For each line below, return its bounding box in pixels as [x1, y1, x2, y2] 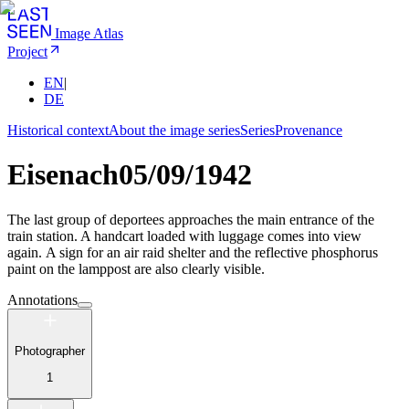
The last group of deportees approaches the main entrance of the [7, 211, 374, 227]
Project [7, 44, 47, 59]
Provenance [275, 122, 342, 138]
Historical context [7, 122, 109, 138]
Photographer [15, 344, 85, 359]
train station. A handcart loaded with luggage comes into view [7, 227, 362, 244]
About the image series [109, 122, 240, 138]
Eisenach [7, 158, 119, 192]
